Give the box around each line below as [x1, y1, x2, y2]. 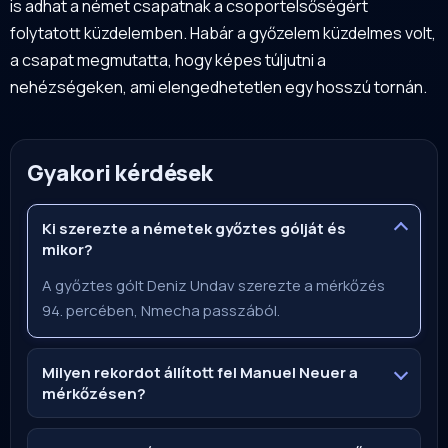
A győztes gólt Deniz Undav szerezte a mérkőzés [42, 274, 385, 296]
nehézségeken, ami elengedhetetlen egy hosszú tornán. [10, 75, 427, 98]
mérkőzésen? [42, 382, 146, 404]
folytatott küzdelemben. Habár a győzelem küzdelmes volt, [10, 21, 436, 44]
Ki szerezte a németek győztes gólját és [42, 217, 346, 239]
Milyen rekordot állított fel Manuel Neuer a [42, 361, 358, 383]
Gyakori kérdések [27, 157, 213, 188]
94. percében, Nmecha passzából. [42, 299, 280, 321]
